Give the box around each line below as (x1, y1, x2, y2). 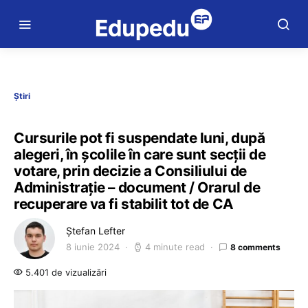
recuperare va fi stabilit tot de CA (14, 195, 234, 212)
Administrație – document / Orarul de (14, 179, 261, 196)
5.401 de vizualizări (23, 267, 107, 278)
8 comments (230, 241, 280, 252)
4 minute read (145, 241, 205, 252)
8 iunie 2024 (66, 241, 120, 252)
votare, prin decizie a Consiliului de (14, 162, 247, 179)
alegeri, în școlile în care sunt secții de (14, 146, 266, 163)
